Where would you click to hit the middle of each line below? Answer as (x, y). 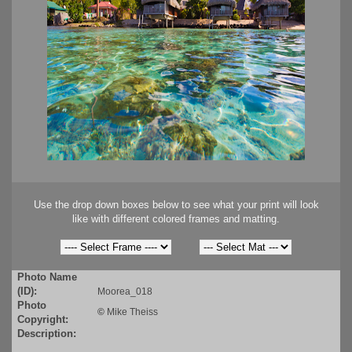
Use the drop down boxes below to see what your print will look (176, 205)
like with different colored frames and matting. (176, 219)
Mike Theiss (132, 312)
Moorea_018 (125, 292)
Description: (47, 334)
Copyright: (43, 320)
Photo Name (47, 277)
